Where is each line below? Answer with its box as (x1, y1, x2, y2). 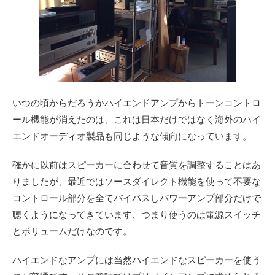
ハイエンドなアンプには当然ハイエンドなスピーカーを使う (12, 255, 261, 265)
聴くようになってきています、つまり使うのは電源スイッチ (12, 209, 261, 220)
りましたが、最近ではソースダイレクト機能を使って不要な (12, 176, 261, 187)
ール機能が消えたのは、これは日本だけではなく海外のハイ (12, 114, 261, 125)
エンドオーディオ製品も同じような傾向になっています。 (12, 131, 252, 141)
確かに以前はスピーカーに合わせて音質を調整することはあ (12, 160, 261, 170)
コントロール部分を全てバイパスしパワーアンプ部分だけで (12, 193, 261, 203)
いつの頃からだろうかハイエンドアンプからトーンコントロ (12, 98, 261, 108)
